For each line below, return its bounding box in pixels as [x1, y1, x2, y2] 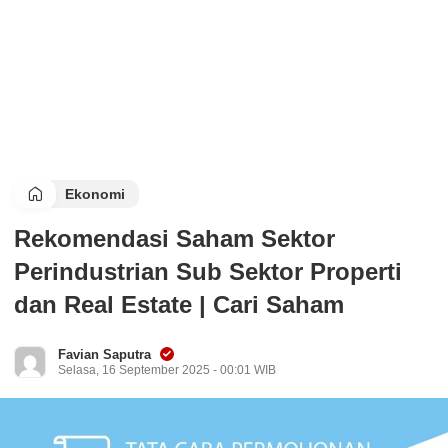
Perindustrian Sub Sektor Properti [14, 258, 402, 285]
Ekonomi [65, 186, 125, 202]
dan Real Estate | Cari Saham [14, 291, 344, 318]
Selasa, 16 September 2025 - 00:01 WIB [58, 363, 276, 377]
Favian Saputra [58, 347, 151, 362]
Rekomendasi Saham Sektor [14, 225, 335, 252]
